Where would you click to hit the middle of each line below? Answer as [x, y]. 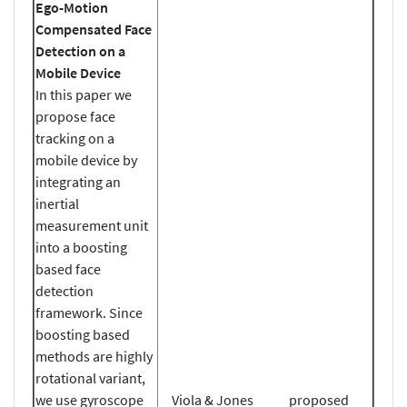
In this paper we [84, 94]
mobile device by [86, 159]
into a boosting [81, 247]
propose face [75, 116]
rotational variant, [90, 377]
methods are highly [94, 356]
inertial [57, 203]
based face [68, 268]
